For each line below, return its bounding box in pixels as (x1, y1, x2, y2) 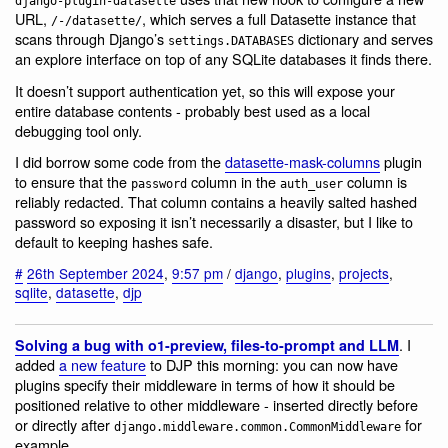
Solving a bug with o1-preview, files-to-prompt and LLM (15, 335, 399, 356)
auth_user (280, 177, 343, 192)
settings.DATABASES (168, 34, 294, 49)
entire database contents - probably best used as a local (15, 99, 370, 121)
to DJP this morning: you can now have (146, 354, 398, 376)
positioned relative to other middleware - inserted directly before (15, 394, 418, 416)
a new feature (59, 354, 146, 376)
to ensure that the (15, 171, 131, 193)
